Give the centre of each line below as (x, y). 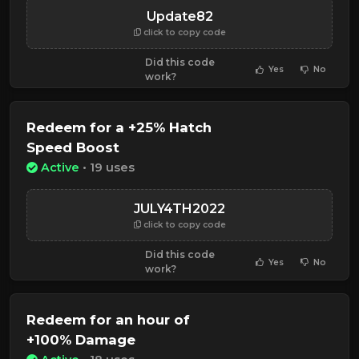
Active (60, 168)
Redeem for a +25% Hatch (119, 127)
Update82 (179, 16)
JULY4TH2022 (179, 209)
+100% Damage (81, 340)
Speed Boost (73, 147)
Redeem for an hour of (108, 320)
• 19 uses (107, 168)
